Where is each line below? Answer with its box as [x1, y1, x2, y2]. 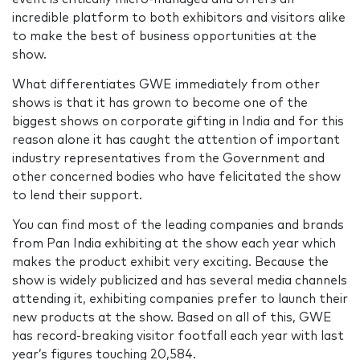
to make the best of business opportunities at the [12, 30, 317, 43]
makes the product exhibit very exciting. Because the [12, 256, 329, 268]
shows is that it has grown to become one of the [12, 96, 308, 109]
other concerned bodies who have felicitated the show [12, 170, 341, 183]
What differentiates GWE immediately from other [12, 78, 320, 91]
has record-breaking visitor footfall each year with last [12, 329, 344, 342]
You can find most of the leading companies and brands [12, 219, 344, 231]
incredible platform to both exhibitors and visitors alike [12, 11, 346, 24]
